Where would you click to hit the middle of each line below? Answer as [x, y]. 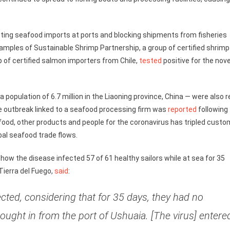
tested [150, 61]
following [212, 109]
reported [182, 109]
